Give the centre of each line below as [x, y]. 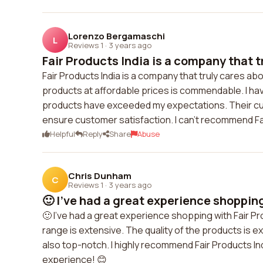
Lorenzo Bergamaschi [117, 36]
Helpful [63, 134]
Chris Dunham [100, 176]
